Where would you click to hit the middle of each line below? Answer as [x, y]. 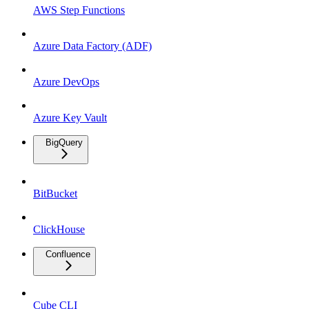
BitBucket [55, 193]
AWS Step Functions [79, 10]
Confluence [68, 254]
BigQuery [64, 142]
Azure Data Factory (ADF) [92, 46]
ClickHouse [59, 229]
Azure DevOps [66, 81]
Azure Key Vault [70, 117]
